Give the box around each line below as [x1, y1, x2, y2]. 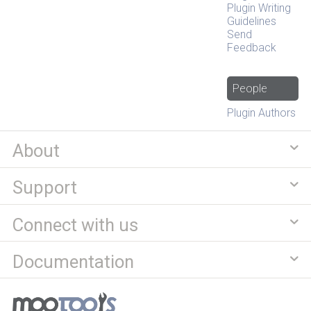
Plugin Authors [227, 106, 296, 120]
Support [12, 177, 77, 199]
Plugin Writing [227, 1, 292, 15]
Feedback [227, 41, 277, 55]
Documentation [12, 251, 134, 272]
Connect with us [12, 214, 138, 235]
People [233, 82, 268, 96]
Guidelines [227, 15, 277, 28]
